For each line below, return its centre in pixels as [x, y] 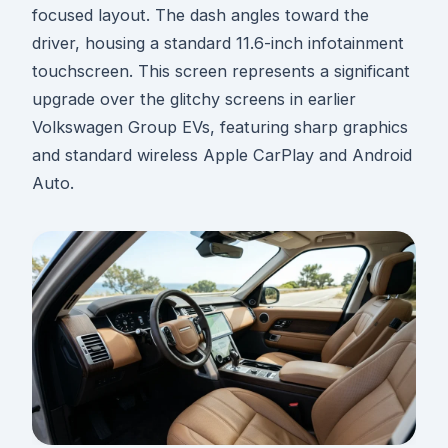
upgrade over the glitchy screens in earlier [194, 98]
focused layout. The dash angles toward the [200, 14]
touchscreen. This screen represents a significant [221, 70]
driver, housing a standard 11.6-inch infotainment [218, 42]
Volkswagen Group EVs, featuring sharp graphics [220, 126]
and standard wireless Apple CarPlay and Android [222, 154]
